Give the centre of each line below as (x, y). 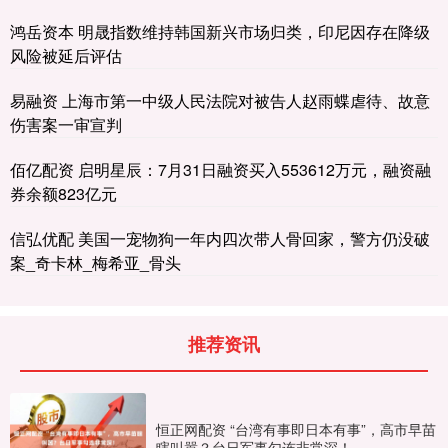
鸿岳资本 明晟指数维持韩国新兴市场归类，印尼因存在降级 (220, 31)
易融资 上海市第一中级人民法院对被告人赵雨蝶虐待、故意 (220, 100)
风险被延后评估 (66, 55)
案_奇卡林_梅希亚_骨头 (95, 262)
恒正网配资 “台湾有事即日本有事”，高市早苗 (296, 429)
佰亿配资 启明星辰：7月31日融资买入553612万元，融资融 (220, 169)
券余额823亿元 (63, 193)
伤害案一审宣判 (66, 124)
